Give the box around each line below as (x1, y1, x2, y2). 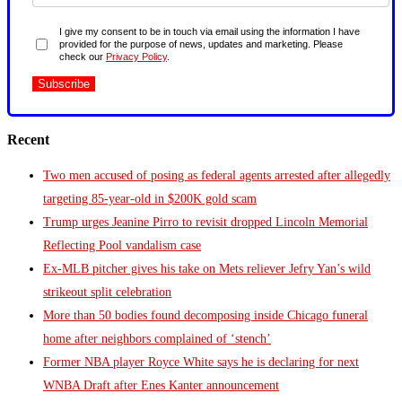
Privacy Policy (106, 51, 167, 63)
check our (59, 51, 106, 63)
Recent (7, 131, 49, 149)
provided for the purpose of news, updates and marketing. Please (59, 39, 343, 50)
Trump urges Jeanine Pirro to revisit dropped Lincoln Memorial (43, 214, 368, 229)
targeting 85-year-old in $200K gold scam (43, 191, 257, 205)
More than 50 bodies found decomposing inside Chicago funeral (43, 308, 368, 322)
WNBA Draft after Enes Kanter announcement (43, 378, 279, 392)
